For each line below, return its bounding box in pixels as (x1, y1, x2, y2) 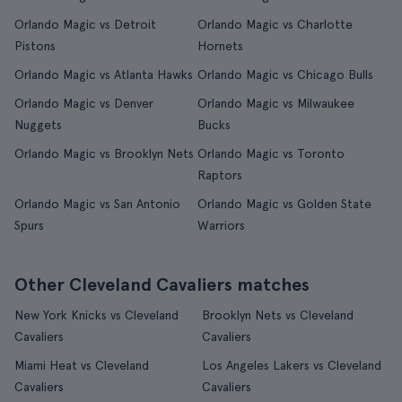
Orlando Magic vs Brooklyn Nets (14, 146, 194, 161)
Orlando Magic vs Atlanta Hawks (14, 67, 193, 82)
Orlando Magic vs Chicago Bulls (197, 67, 373, 82)
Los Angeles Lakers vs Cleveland (201, 358, 381, 372)
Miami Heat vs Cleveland (14, 358, 149, 372)
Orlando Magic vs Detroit (14, 17, 156, 31)
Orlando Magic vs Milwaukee (197, 96, 354, 110)
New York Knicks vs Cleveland (14, 308, 179, 322)
